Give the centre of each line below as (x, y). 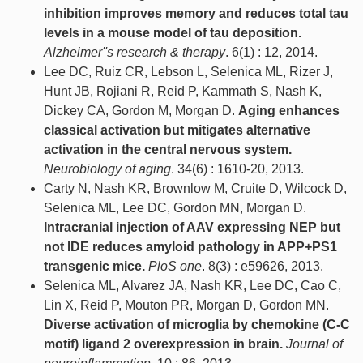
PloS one (175, 266)
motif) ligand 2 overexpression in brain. (163, 344)
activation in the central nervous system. (168, 149)
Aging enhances (289, 110)
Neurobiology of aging (107, 169)
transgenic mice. (94, 266)
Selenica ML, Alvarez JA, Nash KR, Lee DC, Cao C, (192, 285)
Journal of (314, 344)
